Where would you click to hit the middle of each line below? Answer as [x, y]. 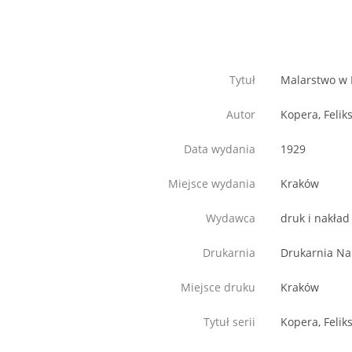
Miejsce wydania [212, 184]
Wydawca [231, 218]
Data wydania [220, 149]
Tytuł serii [229, 322]
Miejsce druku [218, 288]
